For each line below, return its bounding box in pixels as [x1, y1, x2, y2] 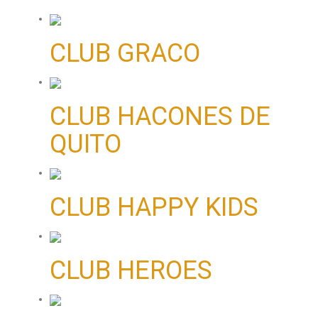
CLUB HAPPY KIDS [50, 192, 258, 223]
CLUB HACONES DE [50, 102, 270, 132]
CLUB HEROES [50, 256, 212, 286]
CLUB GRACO [50, 38, 200, 69]
